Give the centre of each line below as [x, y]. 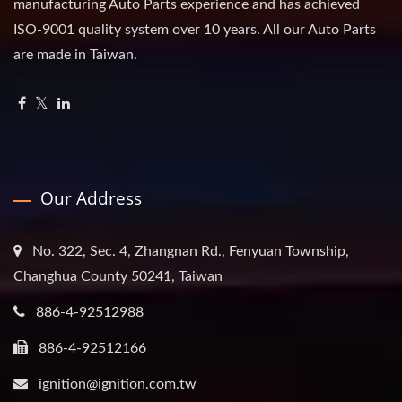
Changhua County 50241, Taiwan [118, 276]
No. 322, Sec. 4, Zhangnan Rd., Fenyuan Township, [191, 251]
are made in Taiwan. [75, 54]
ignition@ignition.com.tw [118, 384]
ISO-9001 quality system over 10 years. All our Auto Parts [195, 29]
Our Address [91, 198]
